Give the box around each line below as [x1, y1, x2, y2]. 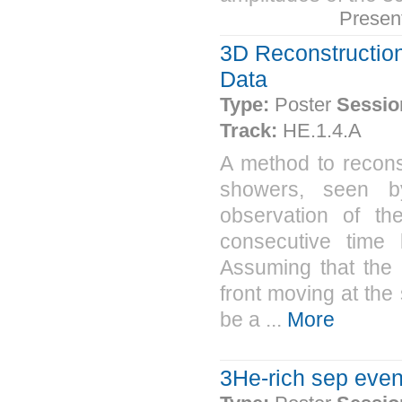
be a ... [220, 307, 287, 331]
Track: [220, 119, 283, 142]
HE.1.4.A [283, 119, 362, 142]
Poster [275, 93, 336, 116]
